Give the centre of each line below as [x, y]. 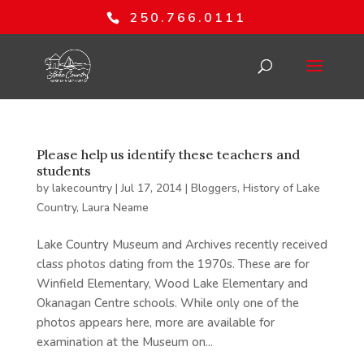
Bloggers [214, 188]
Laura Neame [115, 208]
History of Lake [281, 188]
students [63, 171]
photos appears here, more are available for [155, 323]
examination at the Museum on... [124, 342]
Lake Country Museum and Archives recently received [182, 245]
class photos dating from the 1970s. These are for [173, 264]
